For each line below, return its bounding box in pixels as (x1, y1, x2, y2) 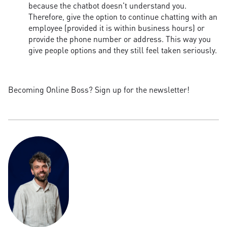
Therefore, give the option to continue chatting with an (28, 11, 217, 22)
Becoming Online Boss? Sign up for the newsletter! (8, 84, 190, 95)
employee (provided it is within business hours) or (28, 22, 205, 33)
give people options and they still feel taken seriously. (28, 45, 217, 56)
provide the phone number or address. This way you (28, 33, 211, 45)
